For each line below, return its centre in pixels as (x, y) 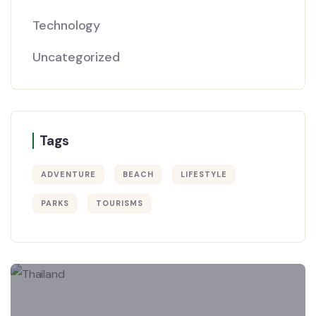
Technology (66, 25)
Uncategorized (76, 57)
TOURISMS (119, 203)
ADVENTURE (68, 174)
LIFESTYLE (203, 174)
